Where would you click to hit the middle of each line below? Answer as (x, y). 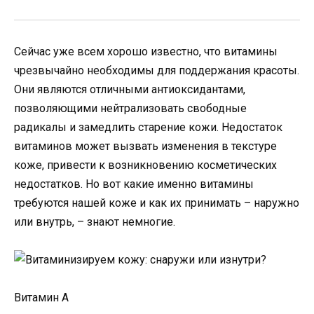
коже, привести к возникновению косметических (145, 165)
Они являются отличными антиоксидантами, (130, 89)
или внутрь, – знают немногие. (95, 222)
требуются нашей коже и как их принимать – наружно (157, 203)
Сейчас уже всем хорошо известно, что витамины (146, 52)
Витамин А (41, 298)
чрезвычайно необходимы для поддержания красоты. (157, 70)
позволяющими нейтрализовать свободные (130, 108)
